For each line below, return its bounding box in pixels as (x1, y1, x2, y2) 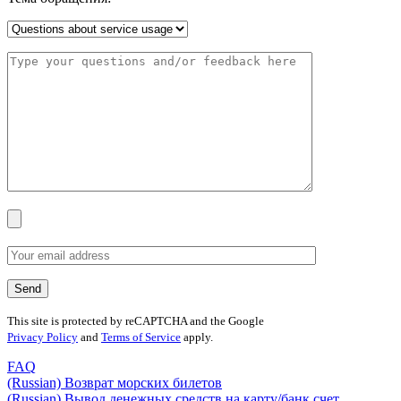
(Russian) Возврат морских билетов (7, 375, 222, 390)
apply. (181, 330, 213, 344)
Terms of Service (101, 330, 181, 344)
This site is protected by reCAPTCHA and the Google (7, 314, 264, 328)
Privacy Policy (7, 330, 78, 344)
